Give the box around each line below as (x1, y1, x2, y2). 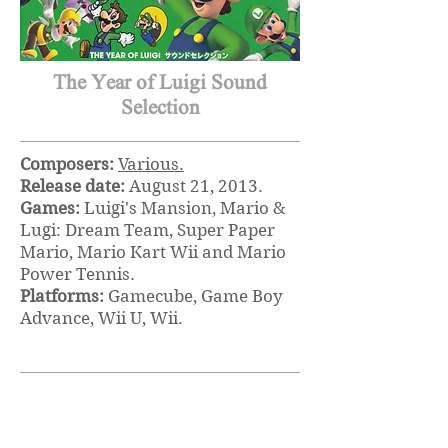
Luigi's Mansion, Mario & (80, 198, 286, 218)
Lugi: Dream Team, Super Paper (20, 220, 275, 240)
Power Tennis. (20, 264, 135, 284)
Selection (120, 99, 200, 120)
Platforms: (20, 286, 104, 306)
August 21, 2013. (129, 176, 263, 196)
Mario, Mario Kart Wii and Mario (20, 242, 286, 262)
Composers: (20, 154, 114, 174)
